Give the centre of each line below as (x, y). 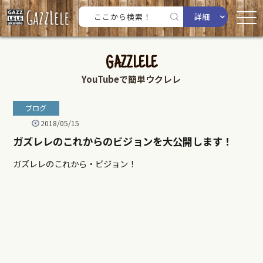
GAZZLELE (131, 64)
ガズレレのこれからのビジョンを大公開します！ (122, 141)
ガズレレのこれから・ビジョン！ (74, 164)
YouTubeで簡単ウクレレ (131, 79)
